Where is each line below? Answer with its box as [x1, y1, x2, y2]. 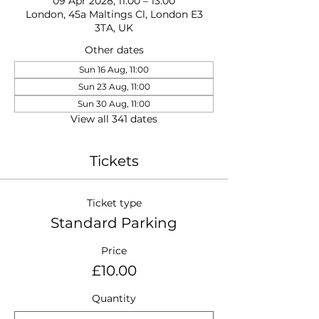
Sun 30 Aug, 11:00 [78, 98, 150, 109]
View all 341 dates [70, 113, 157, 125]
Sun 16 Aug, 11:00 [79, 64, 149, 75]
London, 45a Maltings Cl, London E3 [25, 8, 203, 21]
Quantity [92, 292, 136, 305]
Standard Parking [51, 214, 177, 231]
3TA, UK [95, 21, 133, 34]
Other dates [84, 43, 144, 56]
